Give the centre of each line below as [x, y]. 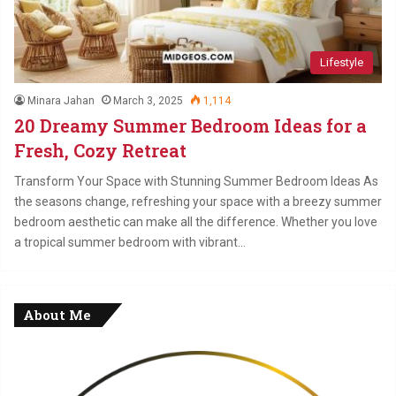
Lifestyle [342, 62]
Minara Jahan [61, 100]
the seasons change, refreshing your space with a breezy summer [198, 201]
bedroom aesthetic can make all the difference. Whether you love [196, 221]
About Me [57, 314]
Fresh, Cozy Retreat [100, 150]
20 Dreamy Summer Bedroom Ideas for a [190, 125]
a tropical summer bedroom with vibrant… [130, 242]
